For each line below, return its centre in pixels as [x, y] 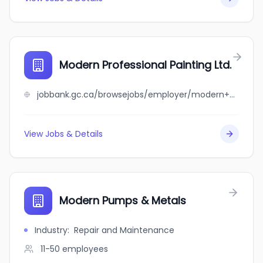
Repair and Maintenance [124, 230]
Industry [51, 230]
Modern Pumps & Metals [123, 200]
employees [85, 249]
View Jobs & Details [63, 134]
